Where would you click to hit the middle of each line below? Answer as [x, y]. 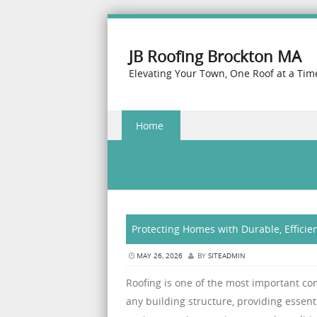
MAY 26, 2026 [160, 255]
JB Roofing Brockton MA [215, 56]
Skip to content [143, 119]
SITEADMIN [227, 255]
